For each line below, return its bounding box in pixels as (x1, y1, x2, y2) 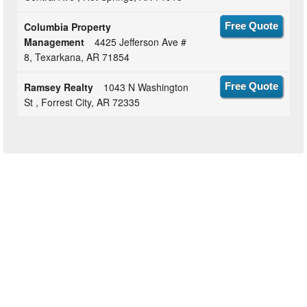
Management (24, 35, 85, 49)
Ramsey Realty (24, 80, 94, 95)
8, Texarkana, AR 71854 (24, 50, 130, 64)
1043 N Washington (103, 80, 189, 95)
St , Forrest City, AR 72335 (24, 95, 140, 110)
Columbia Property (24, 20, 112, 34)
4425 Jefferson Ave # (95, 35, 187, 49)
